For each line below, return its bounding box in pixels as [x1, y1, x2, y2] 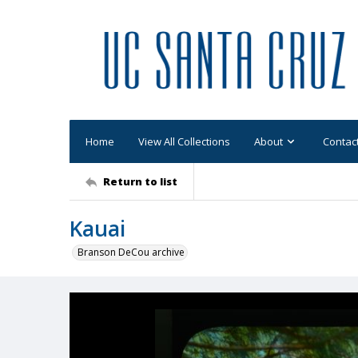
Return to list [103, 173, 177, 189]
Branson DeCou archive [78, 245, 185, 259]
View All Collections [138, 133, 230, 149]
